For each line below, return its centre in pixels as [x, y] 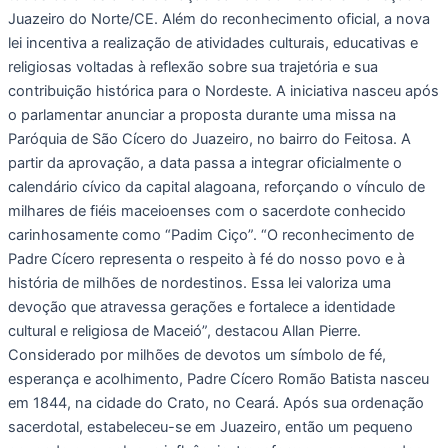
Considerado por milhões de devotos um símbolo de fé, [197, 354]
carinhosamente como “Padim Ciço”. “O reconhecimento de [211, 234]
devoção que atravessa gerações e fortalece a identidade [201, 306]
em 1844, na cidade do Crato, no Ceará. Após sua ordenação [216, 402]
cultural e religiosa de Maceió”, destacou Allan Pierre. [184, 330]
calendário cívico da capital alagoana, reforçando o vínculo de [216, 186]
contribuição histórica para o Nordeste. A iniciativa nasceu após [223, 90]
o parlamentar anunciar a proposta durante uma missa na [202, 114]
